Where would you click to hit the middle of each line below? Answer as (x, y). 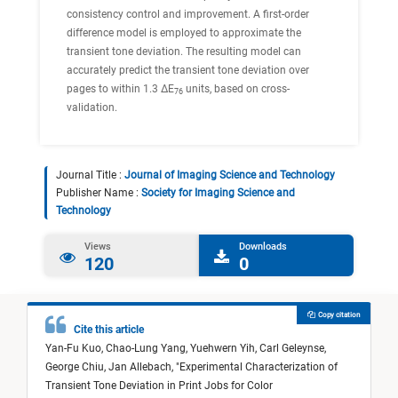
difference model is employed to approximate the (184, 33)
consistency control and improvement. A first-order (188, 14)
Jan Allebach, (142, 367)
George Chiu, (77, 367)
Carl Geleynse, (293, 349)
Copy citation (337, 315)
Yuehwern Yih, (225, 349)
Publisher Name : (99, 193)
